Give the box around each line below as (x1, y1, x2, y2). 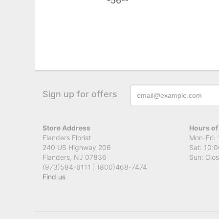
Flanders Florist (43, 133, 91, 142)
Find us (43, 172, 66, 181)
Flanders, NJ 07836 (43, 153, 107, 161)
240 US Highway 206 (43, 143, 111, 152)
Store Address (43, 123, 90, 132)
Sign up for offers (43, 88, 117, 99)
